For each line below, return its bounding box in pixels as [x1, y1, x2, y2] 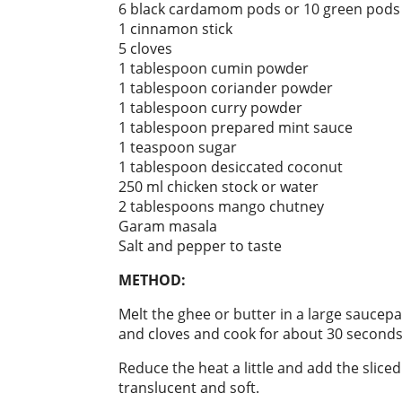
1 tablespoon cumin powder [118, 58, 309, 78]
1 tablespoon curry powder [118, 98, 302, 118]
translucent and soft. [118, 378, 259, 398]
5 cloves [118, 39, 172, 58]
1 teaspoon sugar [118, 137, 237, 157]
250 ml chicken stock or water [118, 177, 319, 197]
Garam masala [118, 216, 217, 236]
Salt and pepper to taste [118, 236, 282, 256]
